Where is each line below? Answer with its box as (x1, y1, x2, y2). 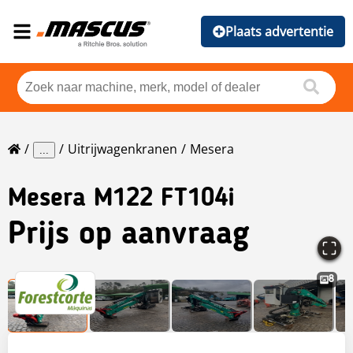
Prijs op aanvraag (8, 220, 249, 252)
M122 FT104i (94, 187, 235, 213)
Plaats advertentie (225, 23, 333, 40)
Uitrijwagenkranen (68, 140, 177, 158)
